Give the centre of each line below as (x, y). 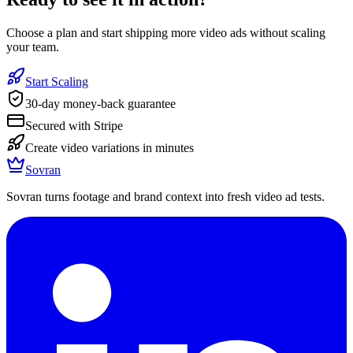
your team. (33, 46)
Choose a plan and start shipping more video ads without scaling (166, 32)
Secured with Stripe (74, 125)
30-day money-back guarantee (100, 103)
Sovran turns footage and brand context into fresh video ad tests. (165, 196)
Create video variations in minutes (110, 147)
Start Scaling (57, 81)
